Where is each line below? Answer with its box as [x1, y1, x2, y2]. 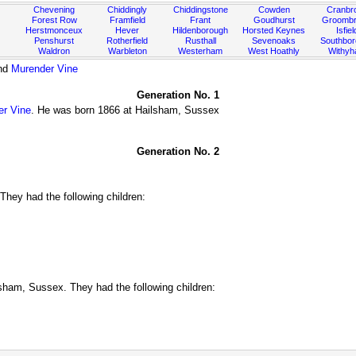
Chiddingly [107, 5, 148, 14]
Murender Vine [11, 63, 78, 75]
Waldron [38, 46, 71, 56]
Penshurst [34, 36, 75, 45]
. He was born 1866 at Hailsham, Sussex [31, 104, 219, 116]
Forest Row [31, 15, 77, 25]
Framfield [109, 15, 145, 25]
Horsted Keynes [242, 25, 306, 35]
